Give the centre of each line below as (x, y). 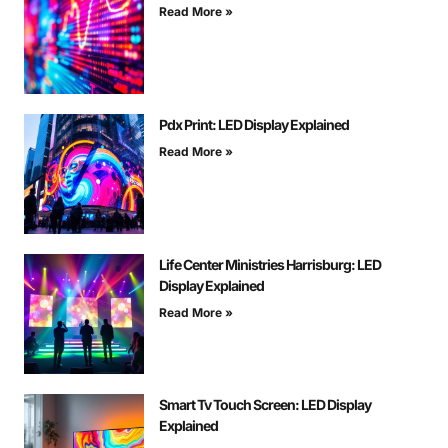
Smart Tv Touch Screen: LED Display (265, 405)
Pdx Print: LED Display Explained (254, 125)
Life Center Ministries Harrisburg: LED (270, 265)
